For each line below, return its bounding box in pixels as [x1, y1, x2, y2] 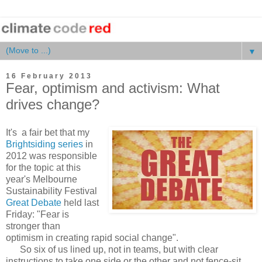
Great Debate [6, 198, 61, 208]
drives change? [6, 96, 99, 113]
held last [61, 198, 99, 208]
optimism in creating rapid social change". [6, 233, 178, 243]
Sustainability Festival [6, 186, 97, 196]
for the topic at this [6, 163, 81, 173]
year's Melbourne [6, 174, 77, 185]
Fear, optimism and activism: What [6, 80, 220, 96]
